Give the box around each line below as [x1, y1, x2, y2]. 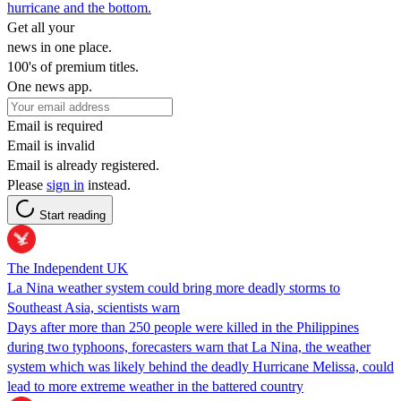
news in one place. [7, 38, 112, 55]
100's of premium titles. [7, 58, 139, 74]
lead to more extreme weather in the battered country [7, 378, 303, 394]
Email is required [7, 117, 103, 133]
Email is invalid [7, 137, 95, 153]
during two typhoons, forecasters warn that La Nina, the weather [7, 338, 371, 354]
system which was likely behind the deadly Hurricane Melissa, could [7, 358, 394, 374]
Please [7, 176, 47, 192]
